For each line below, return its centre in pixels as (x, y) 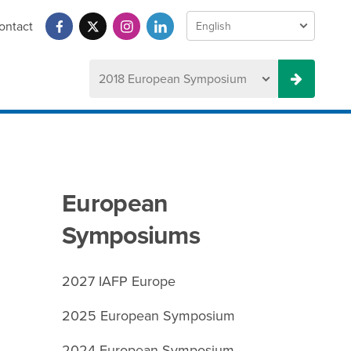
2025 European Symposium (149, 315)
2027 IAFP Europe (119, 281)
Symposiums (131, 235)
